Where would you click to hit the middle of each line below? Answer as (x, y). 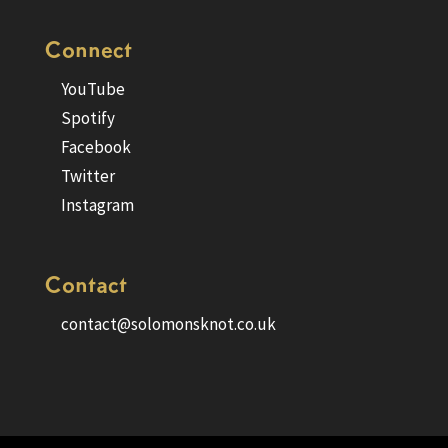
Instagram (97, 205)
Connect (88, 49)
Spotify (87, 118)
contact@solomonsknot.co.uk (168, 324)
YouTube (92, 89)
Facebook (95, 147)
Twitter (87, 176)
